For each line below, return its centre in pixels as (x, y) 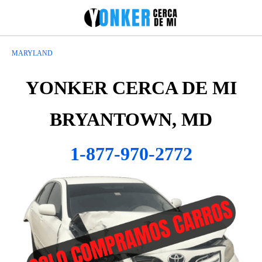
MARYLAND (32, 53)
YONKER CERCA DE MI (131, 88)
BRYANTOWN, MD (131, 119)
